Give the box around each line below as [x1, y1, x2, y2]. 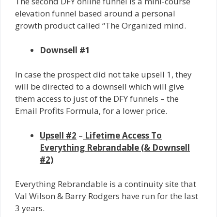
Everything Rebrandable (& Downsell [40, 141, 190, 153]
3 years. [15, 202, 45, 214]
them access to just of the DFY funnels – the [15, 93, 179, 105]
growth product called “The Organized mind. [15, 20, 186, 31]
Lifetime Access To [83, 129, 162, 141]
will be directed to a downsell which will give [15, 81, 184, 93]
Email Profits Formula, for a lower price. [15, 105, 167, 117]
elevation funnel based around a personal [15, 8, 175, 19]
